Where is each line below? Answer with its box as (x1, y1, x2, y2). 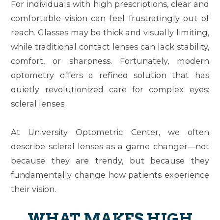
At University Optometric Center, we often (11, 127, 209, 137)
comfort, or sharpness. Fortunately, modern (11, 55, 209, 66)
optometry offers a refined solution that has (11, 70, 209, 80)
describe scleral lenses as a (11, 141, 126, 151)
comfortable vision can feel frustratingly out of (11, 13, 209, 23)
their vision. (11, 184, 56, 194)
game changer (126, 141, 188, 151)
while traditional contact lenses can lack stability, (11, 41, 209, 52)
